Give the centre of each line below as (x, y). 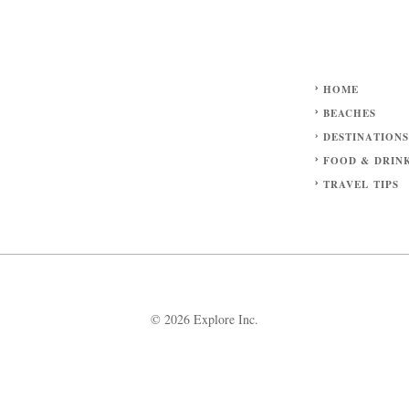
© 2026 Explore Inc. (204, 319)
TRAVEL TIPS (361, 184)
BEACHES (350, 113)
